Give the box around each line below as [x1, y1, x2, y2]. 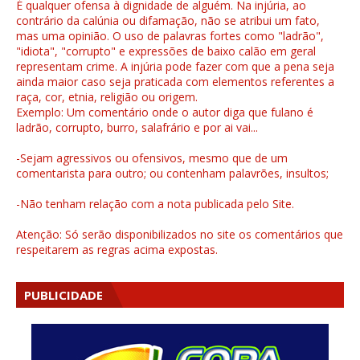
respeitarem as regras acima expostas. [16, 242, 218, 258]
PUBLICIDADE [24, 287, 103, 304]
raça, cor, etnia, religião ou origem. [16, 89, 198, 105]
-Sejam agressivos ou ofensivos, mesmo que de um [16, 150, 288, 166]
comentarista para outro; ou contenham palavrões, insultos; [16, 166, 329, 182]
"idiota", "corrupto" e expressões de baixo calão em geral [16, 43, 316, 59]
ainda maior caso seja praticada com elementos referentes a [16, 74, 334, 90]
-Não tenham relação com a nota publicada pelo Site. [16, 196, 294, 212]
